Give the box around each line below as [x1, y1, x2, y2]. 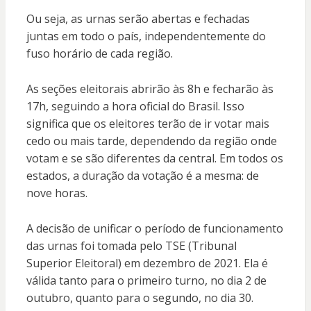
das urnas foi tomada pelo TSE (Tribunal [26, 238, 237, 254]
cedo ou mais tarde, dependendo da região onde [26, 133, 277, 149]
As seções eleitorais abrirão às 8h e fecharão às [26, 81, 274, 97]
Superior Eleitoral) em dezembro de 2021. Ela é [26, 255, 268, 271]
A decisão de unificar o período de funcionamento [26, 221, 283, 237]
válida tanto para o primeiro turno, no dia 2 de [26, 273, 267, 289]
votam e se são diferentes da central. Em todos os [26, 151, 283, 167]
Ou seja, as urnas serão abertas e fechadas [26, 11, 250, 27]
